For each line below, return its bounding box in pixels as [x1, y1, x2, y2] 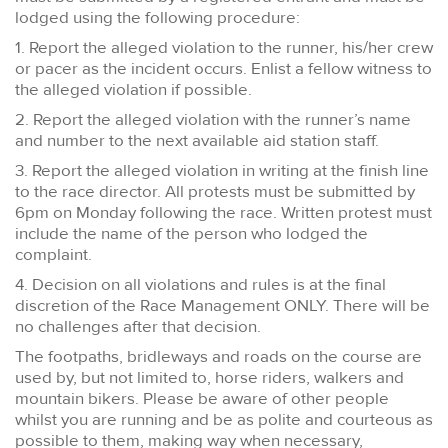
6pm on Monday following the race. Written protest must [15, 201, 432, 223]
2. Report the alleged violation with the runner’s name [15, 108, 411, 130]
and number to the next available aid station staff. [15, 129, 383, 151]
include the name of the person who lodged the [15, 222, 368, 244]
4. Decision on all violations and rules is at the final [15, 273, 386, 295]
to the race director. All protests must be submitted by [15, 180, 415, 202]
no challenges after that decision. [15, 315, 261, 337]
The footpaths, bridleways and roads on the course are [15, 345, 422, 367]
